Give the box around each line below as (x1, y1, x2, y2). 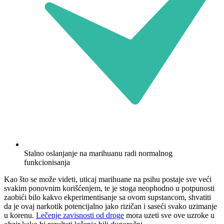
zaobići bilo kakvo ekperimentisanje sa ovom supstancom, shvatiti (4, 193, 211, 202)
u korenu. (4, 211, 36, 220)
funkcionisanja (24, 158, 70, 167)
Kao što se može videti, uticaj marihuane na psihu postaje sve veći (4, 175, 211, 184)
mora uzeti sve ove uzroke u (124, 211, 214, 220)
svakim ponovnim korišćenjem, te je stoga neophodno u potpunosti (4, 184, 214, 193)
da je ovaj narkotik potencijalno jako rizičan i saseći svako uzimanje (4, 202, 217, 211)
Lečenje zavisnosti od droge (36, 211, 124, 220)
